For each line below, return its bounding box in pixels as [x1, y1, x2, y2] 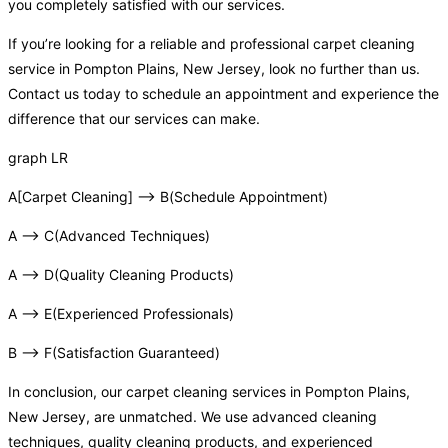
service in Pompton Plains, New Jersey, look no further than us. [8, 60, 420, 78]
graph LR [8, 149, 68, 167]
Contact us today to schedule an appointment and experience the [8, 85, 439, 103]
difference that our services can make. [8, 110, 260, 128]
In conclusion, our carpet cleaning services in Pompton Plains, [8, 383, 410, 401]
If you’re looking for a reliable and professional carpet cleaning [8, 35, 415, 53]
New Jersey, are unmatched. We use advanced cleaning [8, 408, 377, 426]
